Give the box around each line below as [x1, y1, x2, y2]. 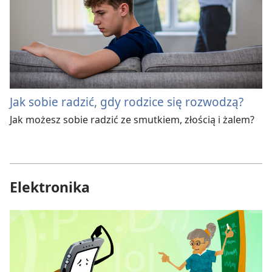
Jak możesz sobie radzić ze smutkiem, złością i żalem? [10, 112, 254, 126]
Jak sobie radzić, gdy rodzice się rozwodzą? [10, 93, 243, 110]
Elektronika [10, 177, 90, 197]
